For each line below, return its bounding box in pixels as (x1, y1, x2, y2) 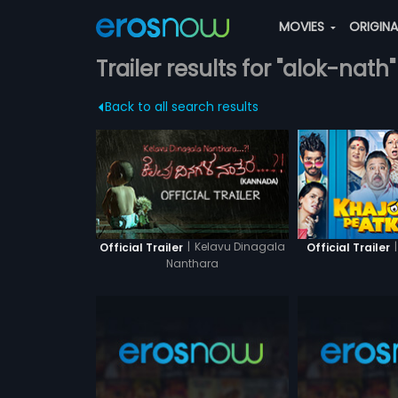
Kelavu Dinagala (194, 239, 285, 254)
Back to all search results (104, 98, 259, 115)
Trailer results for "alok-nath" (95, 54, 395, 84)
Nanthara (165, 255, 219, 271)
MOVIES (278, 18, 328, 36)
